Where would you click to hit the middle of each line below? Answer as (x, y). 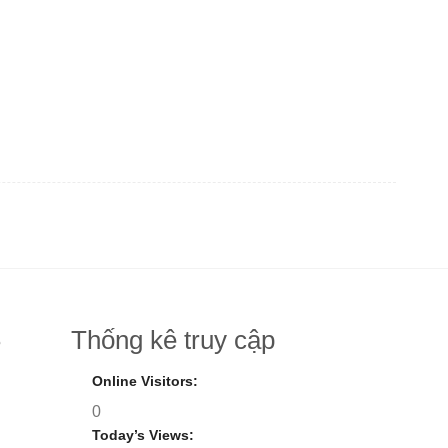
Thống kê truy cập (173, 340)
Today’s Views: (144, 434)
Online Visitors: (146, 380)
